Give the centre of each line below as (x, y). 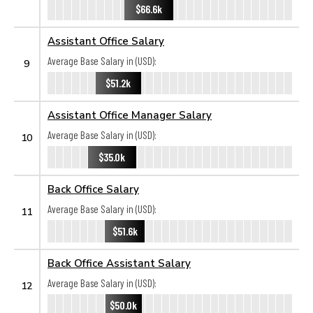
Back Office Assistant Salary (119, 263)
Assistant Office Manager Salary (130, 115)
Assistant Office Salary (106, 41)
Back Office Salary (93, 189)
